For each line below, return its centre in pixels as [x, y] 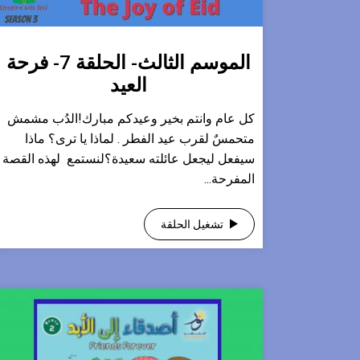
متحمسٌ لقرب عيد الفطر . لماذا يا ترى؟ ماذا [140, 139]
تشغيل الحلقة [192, 224]
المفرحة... [229, 179]
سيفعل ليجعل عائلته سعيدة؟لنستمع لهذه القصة [129, 159]
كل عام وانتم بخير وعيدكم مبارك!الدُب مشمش [131, 119]
